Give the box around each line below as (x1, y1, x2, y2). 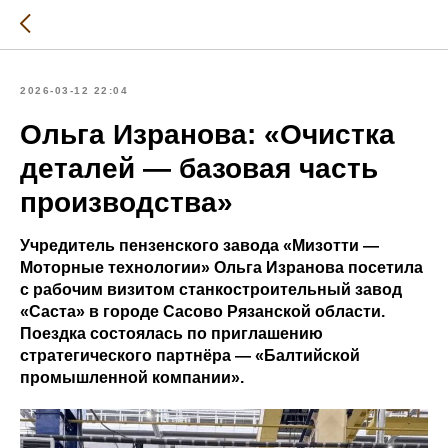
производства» (20, 187, 233, 218)
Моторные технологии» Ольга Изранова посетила (20, 259, 423, 276)
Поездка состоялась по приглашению (20, 325, 323, 342)
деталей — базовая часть (20, 153, 378, 184)
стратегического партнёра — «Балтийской (20, 347, 360, 364)
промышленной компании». (20, 369, 244, 386)
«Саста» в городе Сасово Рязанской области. (20, 303, 385, 320)
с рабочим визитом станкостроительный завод (20, 281, 402, 298)
